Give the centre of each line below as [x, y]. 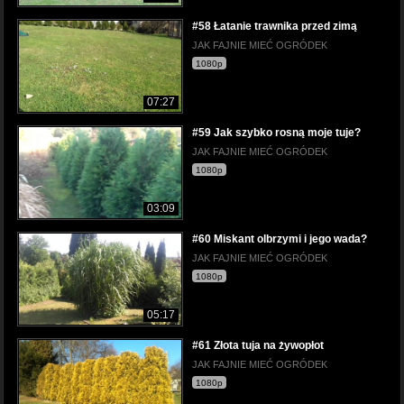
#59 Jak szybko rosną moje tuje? [276, 133]
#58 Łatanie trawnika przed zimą [275, 26]
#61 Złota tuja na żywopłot [258, 346]
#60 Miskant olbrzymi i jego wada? [280, 239]
